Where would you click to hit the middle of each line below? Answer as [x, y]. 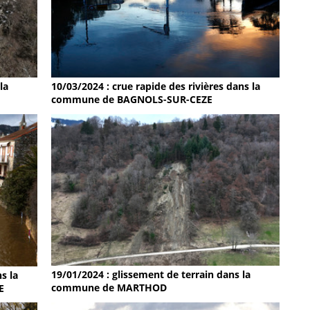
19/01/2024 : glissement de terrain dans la [151, 275]
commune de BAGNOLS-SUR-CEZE [132, 100]
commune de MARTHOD [109, 288]
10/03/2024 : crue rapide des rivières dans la [156, 86]
